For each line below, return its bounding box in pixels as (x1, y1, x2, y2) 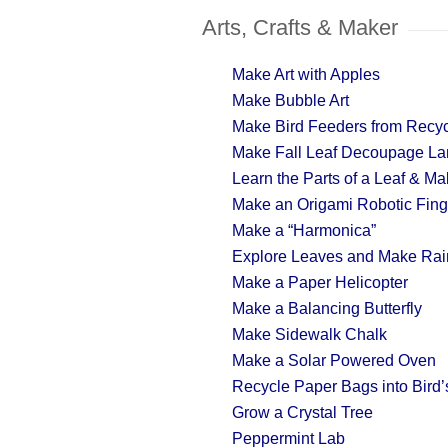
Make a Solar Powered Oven (232, 352, 436, 369)
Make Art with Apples (232, 66, 380, 83)
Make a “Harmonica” (232, 222, 376, 239)
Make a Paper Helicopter (232, 274, 408, 291)
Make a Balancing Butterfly (232, 300, 422, 317)
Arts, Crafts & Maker (202, 15, 398, 40)
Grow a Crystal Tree (232, 404, 373, 421)
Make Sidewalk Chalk (232, 326, 387, 343)
